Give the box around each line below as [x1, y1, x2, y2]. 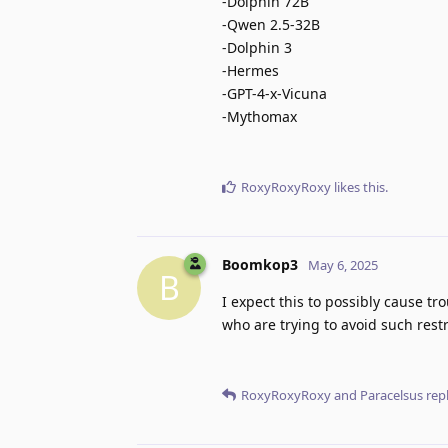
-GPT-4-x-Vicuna [222, 83, 327, 103]
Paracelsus [360, 385, 423, 404]
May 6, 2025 [308, 255, 378, 274]
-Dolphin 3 [222, 37, 292, 57]
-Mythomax [222, 106, 297, 126]
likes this [331, 177, 385, 196]
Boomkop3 [222, 254, 298, 274]
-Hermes [222, 60, 279, 80]
